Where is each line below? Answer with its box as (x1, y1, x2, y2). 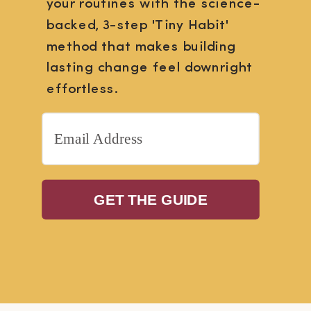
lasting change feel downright (47, 61, 253, 76)
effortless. (47, 82, 118, 97)
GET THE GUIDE (94, 191, 208, 208)
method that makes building (47, 40, 237, 55)
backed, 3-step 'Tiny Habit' (47, 18, 229, 33)
